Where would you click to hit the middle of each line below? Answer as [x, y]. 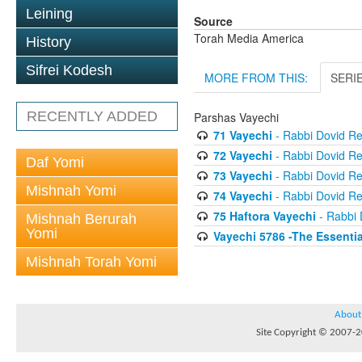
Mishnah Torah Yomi [91, 262]
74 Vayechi [242, 196]
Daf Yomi [55, 162]
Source [213, 21]
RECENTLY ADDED [92, 116]
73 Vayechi [242, 175]
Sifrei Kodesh [69, 70]
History [48, 42]
